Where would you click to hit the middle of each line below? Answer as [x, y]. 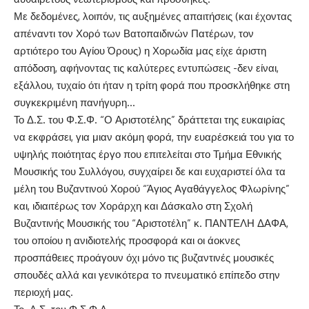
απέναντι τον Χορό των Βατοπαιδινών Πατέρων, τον [134, 34]
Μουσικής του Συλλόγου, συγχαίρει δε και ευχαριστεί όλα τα [150, 172]
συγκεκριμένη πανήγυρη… [74, 103]
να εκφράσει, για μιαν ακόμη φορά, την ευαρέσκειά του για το [154, 137]
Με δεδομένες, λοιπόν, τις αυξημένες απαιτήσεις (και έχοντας [153, 17]
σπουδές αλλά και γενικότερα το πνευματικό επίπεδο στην [147, 275]
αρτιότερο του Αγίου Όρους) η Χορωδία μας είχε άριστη [140, 51]
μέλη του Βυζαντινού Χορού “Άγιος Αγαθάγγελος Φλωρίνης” [152, 189]
